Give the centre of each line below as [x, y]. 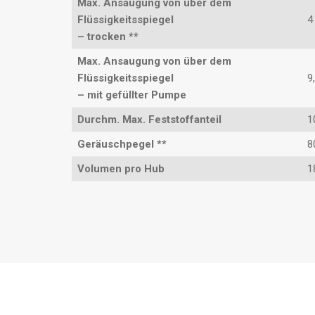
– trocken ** [108, 37]
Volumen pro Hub [121, 169]
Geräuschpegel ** [122, 144]
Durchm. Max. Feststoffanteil [149, 120]
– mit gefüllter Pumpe [132, 95]
